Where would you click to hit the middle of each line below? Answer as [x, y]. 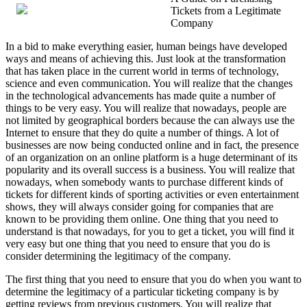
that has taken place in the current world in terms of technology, [142, 71]
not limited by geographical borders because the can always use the [150, 121]
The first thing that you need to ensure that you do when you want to [153, 280]
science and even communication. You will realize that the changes [149, 84]
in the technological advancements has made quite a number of [140, 96]
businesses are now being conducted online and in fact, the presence [152, 145]
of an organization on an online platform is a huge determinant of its [151, 158]
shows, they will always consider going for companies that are [139, 207]
